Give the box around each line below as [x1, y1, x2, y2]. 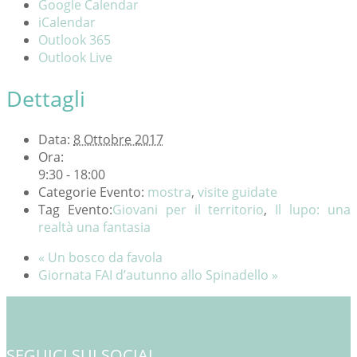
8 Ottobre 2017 [73, 131, 163, 149]
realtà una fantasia [38, 218, 151, 237]
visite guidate [198, 183, 277, 202]
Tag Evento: [38, 201, 112, 219]
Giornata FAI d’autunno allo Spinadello [38, 266, 272, 284]
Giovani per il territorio [112, 201, 265, 219]
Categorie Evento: [38, 183, 144, 202]
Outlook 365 [38, 30, 111, 49]
